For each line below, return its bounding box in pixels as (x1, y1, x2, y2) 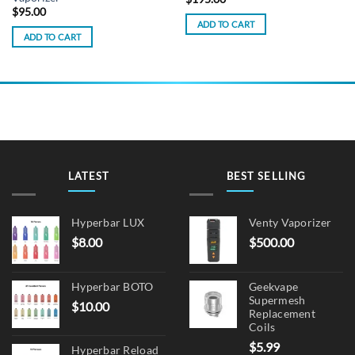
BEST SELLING (227, 170, 306, 183)
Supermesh (249, 293, 306, 307)
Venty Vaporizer (249, 216, 332, 229)
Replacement (249, 307, 315, 320)
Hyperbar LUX (71, 216, 145, 229)
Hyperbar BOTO (71, 280, 154, 293)
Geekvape (249, 280, 299, 293)
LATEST (67, 170, 110, 183)
